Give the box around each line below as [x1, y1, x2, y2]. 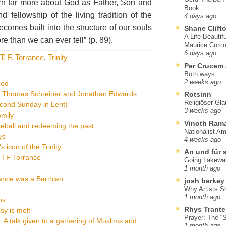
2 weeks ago [184, 78, 221, 86]
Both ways [184, 70, 215, 78]
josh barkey [184, 176, 224, 185]
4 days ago [184, 12, 216, 20]
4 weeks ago [184, 136, 221, 143]
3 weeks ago [184, 107, 221, 115]
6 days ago [184, 49, 216, 57]
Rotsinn [184, 90, 211, 98]
